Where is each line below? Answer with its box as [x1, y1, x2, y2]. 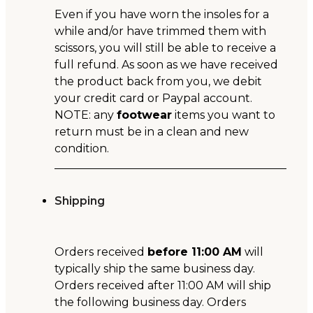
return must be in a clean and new [54, 125, 249, 139]
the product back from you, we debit [54, 75, 262, 89]
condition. [54, 142, 109, 156]
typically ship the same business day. [54, 262, 255, 276]
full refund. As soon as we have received [54, 58, 278, 72]
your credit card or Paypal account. [54, 92, 252, 105]
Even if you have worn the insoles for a [54, 8, 269, 22]
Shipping [54, 194, 105, 208]
